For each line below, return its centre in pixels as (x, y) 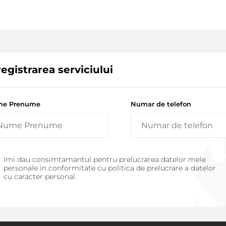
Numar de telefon (161, 104)
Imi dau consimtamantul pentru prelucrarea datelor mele (105, 160)
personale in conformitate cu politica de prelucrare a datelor (110, 168)
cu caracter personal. (40, 177)
